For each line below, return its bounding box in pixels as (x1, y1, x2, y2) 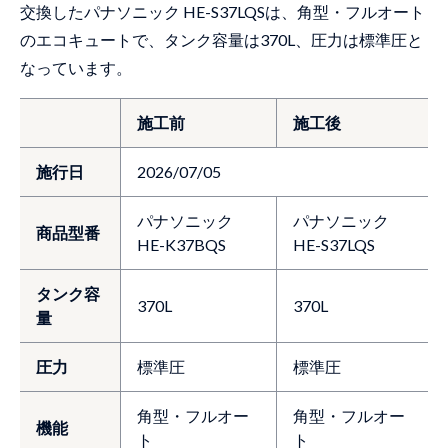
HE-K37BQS (137, 235, 226, 255)
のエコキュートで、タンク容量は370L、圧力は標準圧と (20, 30, 423, 50)
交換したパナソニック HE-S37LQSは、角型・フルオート (20, 2, 425, 22)
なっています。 (20, 58, 132, 78)
